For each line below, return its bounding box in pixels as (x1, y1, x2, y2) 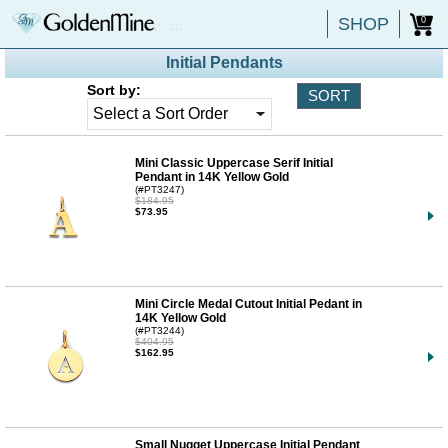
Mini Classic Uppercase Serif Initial (135, 156, 333, 170)
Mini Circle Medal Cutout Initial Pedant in (135, 297, 362, 311)
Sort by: (87, 83, 141, 98)
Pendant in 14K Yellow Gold (135, 170, 289, 184)
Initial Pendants (165, 54, 283, 71)
